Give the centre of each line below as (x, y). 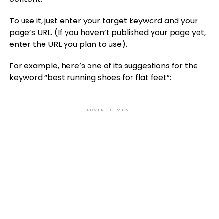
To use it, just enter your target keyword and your (103, 21)
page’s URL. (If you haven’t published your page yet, (107, 33)
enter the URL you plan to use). (68, 44)
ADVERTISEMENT (109, 110)
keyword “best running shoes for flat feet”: (90, 77)
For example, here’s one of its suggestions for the (103, 66)
